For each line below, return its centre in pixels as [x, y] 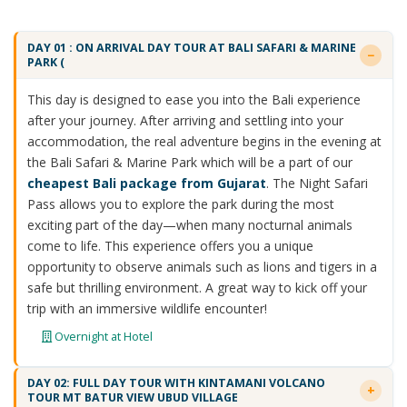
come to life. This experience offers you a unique [170, 246]
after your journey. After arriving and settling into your [185, 121]
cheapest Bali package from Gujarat [146, 184]
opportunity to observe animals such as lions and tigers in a [202, 267]
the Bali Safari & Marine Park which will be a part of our [189, 163]
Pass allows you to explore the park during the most [180, 204]
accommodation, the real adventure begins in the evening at [204, 142]
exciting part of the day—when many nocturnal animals [189, 225]
